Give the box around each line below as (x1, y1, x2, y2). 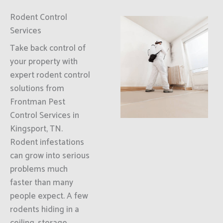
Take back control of (10, 41, 86, 55)
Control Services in (10, 109, 79, 122)
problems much (10, 162, 68, 176)
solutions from (10, 82, 64, 96)
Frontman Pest (10, 95, 65, 109)
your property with (10, 55, 78, 69)
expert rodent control (10, 68, 90, 82)
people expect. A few (10, 189, 88, 203)
